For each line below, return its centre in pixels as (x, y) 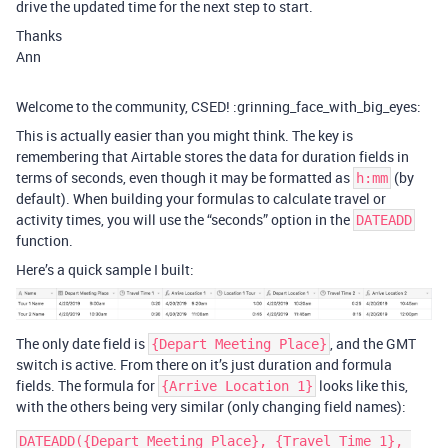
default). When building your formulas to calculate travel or (201, 199)
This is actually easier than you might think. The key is (184, 136)
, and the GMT (373, 344)
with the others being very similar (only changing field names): (211, 407)
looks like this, (362, 386)
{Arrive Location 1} (237, 386)
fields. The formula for (87, 386)
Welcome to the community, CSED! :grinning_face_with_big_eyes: (218, 107)
